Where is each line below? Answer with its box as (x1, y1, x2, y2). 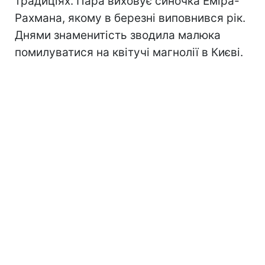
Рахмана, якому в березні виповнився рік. (15, 11, 245, 25)
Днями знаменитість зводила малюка (15, 28, 221, 42)
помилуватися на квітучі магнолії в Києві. (15, 45, 243, 59)
